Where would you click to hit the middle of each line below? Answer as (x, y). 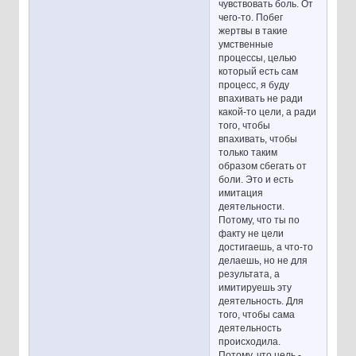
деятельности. (252, 206)
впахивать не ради (261, 98)
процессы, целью (258, 58)
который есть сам (259, 71)
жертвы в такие (253, 31)
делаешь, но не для (263, 260)
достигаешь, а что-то (266, 247)
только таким (248, 152)
